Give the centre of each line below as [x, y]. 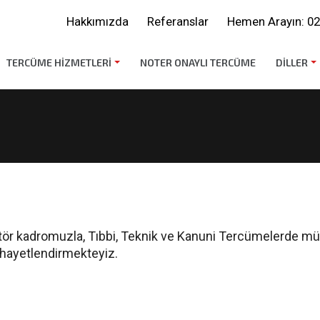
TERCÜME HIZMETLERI [59, 62]
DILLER [292, 62]
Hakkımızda [97, 21]
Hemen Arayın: [267, 21]
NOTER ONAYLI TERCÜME [198, 62]
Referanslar [178, 21]
